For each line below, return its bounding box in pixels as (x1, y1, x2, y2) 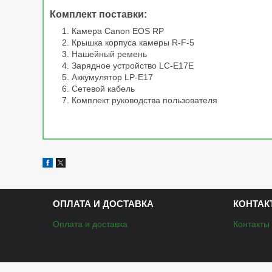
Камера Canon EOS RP (72, 26, 164, 36)
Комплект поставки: (50, 9, 147, 20)
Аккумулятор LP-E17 (72, 72, 153, 83)
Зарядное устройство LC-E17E (72, 61, 194, 71)
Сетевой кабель (72, 84, 135, 94)
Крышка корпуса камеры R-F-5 (72, 38, 194, 48)
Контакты (233, 219, 270, 229)
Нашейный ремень (72, 49, 147, 59)
